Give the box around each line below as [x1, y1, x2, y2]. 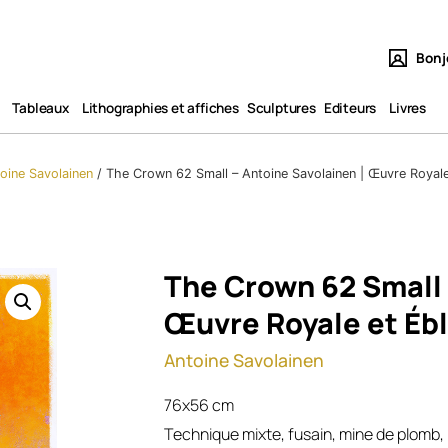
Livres [389, 98, 426, 117]
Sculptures [246, 98, 316, 117]
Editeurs [323, 98, 377, 117]
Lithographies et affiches [81, 98, 239, 117]
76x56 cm [164, 393, 235, 416]
